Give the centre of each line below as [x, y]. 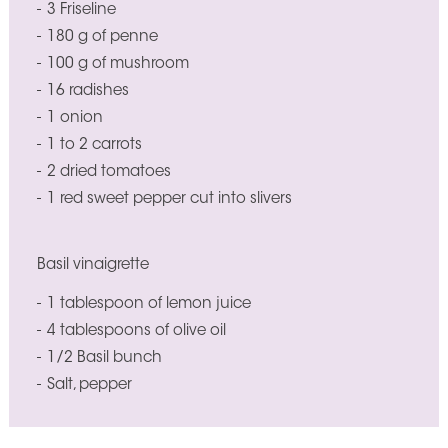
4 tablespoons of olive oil [136, 331]
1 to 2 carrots [94, 145]
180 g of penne [102, 37]
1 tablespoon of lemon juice [148, 304]
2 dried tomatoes [108, 172]
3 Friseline [81, 10]
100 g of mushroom [117, 64]
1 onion [74, 118]
